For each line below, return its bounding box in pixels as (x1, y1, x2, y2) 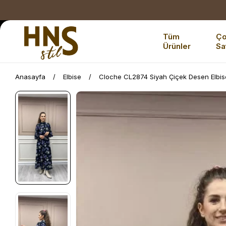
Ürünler (162, 41, 191, 51)
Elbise (63, 73, 81, 81)
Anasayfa (15, 73, 45, 81)
